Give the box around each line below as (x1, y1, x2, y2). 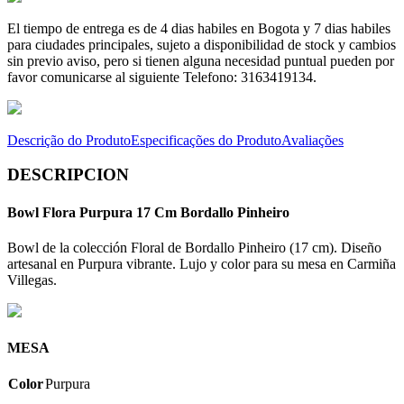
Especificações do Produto (131, 132, 281, 148)
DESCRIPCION (7, 165, 129, 185)
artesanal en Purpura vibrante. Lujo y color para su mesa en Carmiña (7, 255, 396, 271)
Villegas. (7, 271, 57, 288)
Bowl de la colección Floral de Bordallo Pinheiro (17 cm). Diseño (7, 239, 381, 255)
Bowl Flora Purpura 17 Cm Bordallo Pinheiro (7, 204, 289, 220)
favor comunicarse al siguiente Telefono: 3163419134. (7, 69, 317, 85)
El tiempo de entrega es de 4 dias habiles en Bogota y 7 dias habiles (7, 20, 390, 36)
